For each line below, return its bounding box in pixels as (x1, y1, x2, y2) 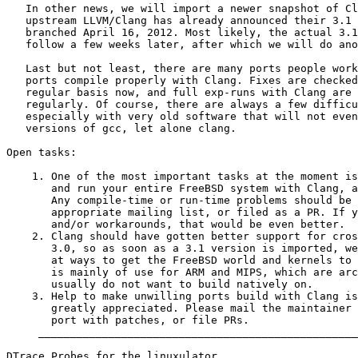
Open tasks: (6, 146, 77, 159)
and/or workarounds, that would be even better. (6, 218, 345, 231)
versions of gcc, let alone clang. (6, 122, 237, 135)
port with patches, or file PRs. (6, 314, 249, 327)
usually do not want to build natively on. (6, 278, 313, 291)
